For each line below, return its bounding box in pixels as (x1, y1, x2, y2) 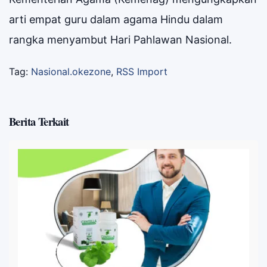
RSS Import (116, 65, 167, 77)
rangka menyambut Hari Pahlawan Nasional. (9, 33, 232, 46)
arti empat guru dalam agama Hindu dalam (9, 13, 223, 26)
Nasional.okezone (31, 65, 111, 77)
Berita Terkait (9, 113, 69, 129)
